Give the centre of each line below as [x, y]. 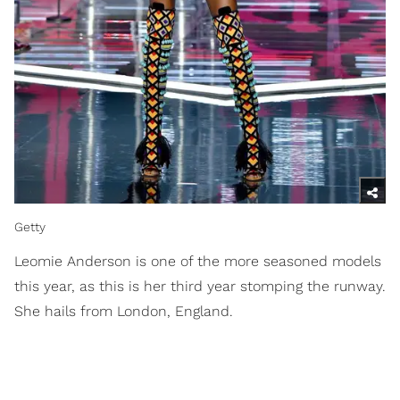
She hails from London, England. [124, 312]
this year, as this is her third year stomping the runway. [200, 287]
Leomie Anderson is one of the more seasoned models [198, 262]
